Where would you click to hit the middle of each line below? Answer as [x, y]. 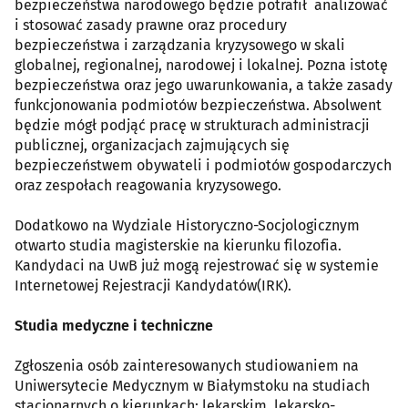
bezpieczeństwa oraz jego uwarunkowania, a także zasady [204, 85]
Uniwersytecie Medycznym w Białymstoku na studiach [192, 385]
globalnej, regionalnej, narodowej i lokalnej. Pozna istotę [201, 65]
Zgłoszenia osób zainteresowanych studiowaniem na [187, 365]
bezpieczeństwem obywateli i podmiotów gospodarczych [203, 165]
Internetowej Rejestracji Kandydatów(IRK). [153, 285]
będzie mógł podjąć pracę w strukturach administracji [192, 125]
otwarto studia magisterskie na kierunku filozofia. [178, 245]
